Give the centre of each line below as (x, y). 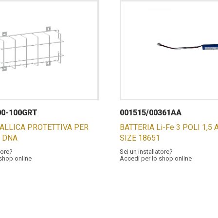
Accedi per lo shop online (155, 158)
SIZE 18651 (140, 138)
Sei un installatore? (146, 152)
